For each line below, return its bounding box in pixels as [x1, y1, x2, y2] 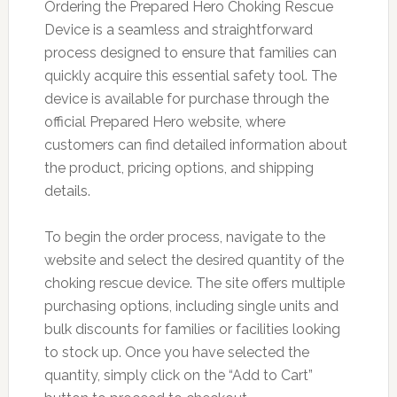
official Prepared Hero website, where [43, 113, 285, 130]
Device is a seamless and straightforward [43, 20, 313, 38]
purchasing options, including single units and [43, 297, 339, 315]
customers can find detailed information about [43, 136, 347, 153]
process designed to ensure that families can [43, 43, 337, 61]
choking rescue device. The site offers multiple [43, 274, 345, 292]
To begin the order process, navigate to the [43, 228, 325, 245]
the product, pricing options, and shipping [43, 159, 314, 176]
